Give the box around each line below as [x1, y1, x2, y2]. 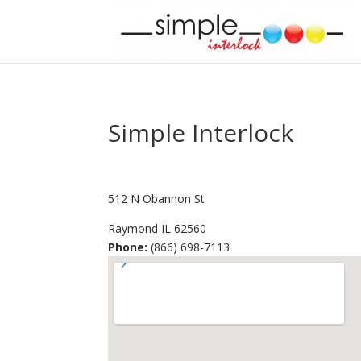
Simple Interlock [108, 116, 294, 149]
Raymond [108, 221, 159, 236]
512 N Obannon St [108, 191, 205, 206]
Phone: [108, 239, 148, 255]
